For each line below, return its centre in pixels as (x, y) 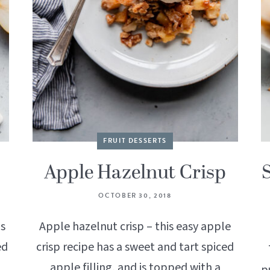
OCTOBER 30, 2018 (135, 195)
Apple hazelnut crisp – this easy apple (135, 226)
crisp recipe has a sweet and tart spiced (135, 247)
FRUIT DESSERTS (135, 140)
